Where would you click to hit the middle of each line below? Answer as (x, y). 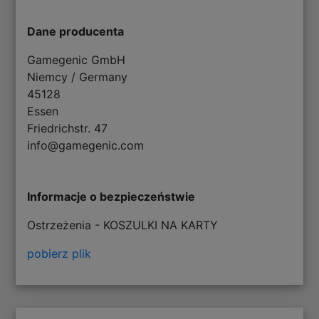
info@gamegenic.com (86, 145)
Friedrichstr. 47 (68, 128)
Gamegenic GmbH (77, 59)
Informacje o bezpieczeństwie (111, 196)
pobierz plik (59, 253)
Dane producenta (76, 31)
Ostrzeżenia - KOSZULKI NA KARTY (123, 225)
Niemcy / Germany (78, 77)
